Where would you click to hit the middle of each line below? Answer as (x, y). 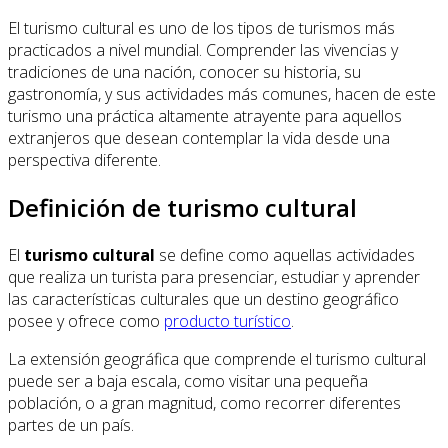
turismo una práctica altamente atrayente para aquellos (205, 115)
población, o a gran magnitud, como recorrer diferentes (204, 402)
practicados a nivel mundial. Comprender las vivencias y (203, 49)
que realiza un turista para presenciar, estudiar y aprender (214, 276)
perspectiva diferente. (84, 159)
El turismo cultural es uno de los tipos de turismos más (201, 27)
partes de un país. (71, 424)
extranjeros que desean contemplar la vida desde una (199, 137)
